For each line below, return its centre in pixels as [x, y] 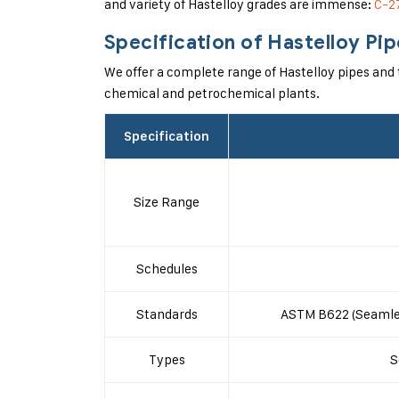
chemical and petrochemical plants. [212, 93]
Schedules [167, 269]
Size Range [167, 202]
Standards [167, 314]
